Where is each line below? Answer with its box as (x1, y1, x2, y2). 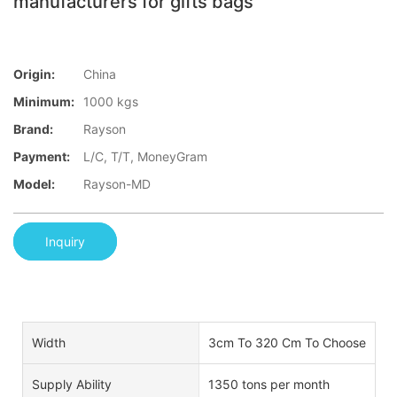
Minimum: (13, 94, 74, 110)
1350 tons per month (207, 376, 330, 392)
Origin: (13, 66, 55, 82)
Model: (13, 176, 55, 192)
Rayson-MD (83, 176, 151, 192)
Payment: (13, 149, 70, 165)
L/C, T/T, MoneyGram (83, 149, 207, 165)
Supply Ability (32, 376, 112, 392)
